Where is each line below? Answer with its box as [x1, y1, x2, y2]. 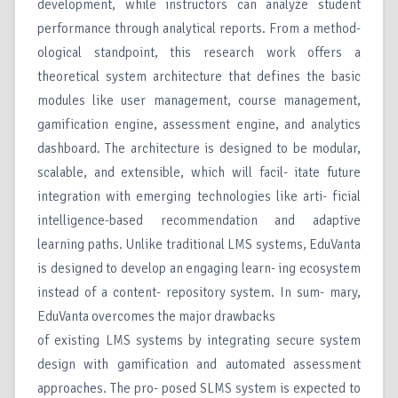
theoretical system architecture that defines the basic [37, 68, 361, 85]
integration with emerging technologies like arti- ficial [37, 188, 361, 205]
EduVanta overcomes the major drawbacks [37, 308, 275, 325]
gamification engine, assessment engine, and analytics [37, 116, 361, 133]
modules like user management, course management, [37, 92, 361, 109]
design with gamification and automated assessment [37, 356, 361, 373]
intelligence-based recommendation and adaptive [37, 212, 361, 229]
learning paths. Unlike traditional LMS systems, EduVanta [37, 236, 361, 253]
